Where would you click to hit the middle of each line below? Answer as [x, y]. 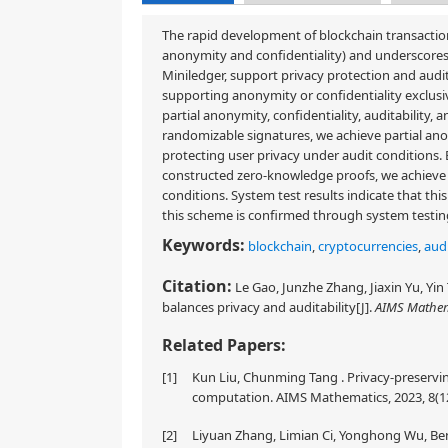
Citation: [197, 286]
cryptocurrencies [368, 246]
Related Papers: [224, 345]
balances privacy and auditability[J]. [268, 307]
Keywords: [203, 245]
